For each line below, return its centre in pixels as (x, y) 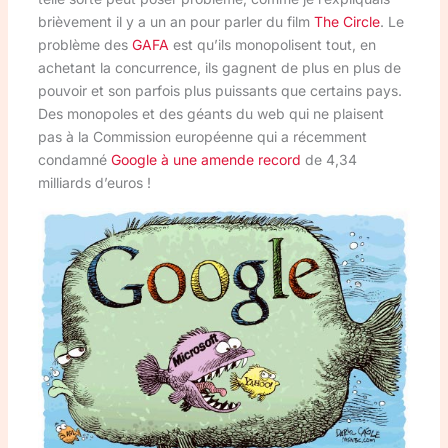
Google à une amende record (205, 159)
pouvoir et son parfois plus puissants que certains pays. (219, 90)
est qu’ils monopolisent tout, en (272, 44)
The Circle (346, 21)
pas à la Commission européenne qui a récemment (202, 136)
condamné (74, 159)
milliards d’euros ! (94, 182)
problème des (84, 44)
